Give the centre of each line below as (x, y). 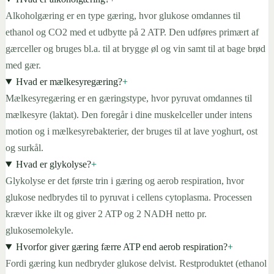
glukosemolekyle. (39, 230)
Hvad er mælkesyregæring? (69, 81)
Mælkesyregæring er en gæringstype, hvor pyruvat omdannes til (129, 98)
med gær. (23, 65)
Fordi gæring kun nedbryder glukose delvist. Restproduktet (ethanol (136, 263)
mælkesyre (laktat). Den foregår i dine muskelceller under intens (129, 114)
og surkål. (24, 147)
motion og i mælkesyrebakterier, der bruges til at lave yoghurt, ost (131, 131)
